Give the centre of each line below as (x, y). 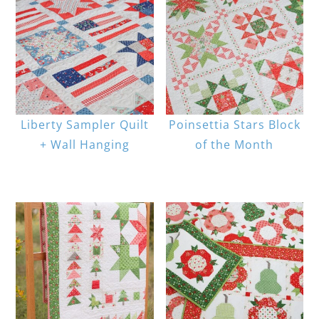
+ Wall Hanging (84, 145)
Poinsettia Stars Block (234, 125)
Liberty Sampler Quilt (84, 125)
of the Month (235, 145)
